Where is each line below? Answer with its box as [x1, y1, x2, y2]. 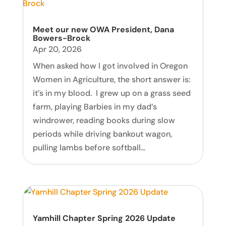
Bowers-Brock [32, 32, 90, 43]
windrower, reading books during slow [32, 115, 175, 126]
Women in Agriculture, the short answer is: [32, 74, 190, 85]
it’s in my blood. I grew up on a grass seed [32, 87, 191, 98]
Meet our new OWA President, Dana [32, 24, 174, 35]
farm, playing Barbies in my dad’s [32, 101, 157, 112]
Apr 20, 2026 [32, 43, 82, 54]
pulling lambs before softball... [32, 142, 145, 153]
